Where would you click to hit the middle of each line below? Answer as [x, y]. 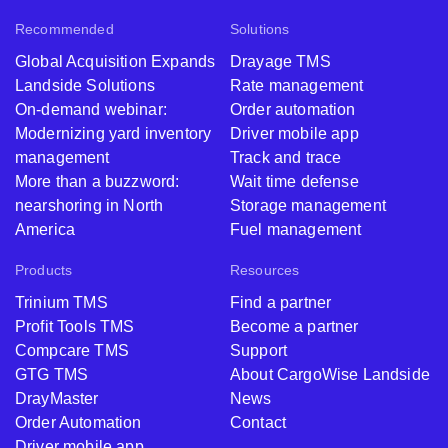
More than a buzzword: [97, 182]
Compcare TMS [72, 351]
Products [44, 270]
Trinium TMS [61, 303]
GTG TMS [52, 375]
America [45, 230]
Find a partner [281, 303]
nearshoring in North [89, 206]
